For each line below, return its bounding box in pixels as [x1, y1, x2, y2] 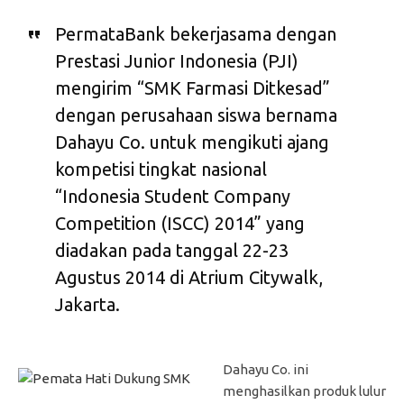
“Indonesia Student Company [54, 185, 290, 207]
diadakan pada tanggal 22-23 [54, 239, 289, 261]
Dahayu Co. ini [222, 361, 308, 377]
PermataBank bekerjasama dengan [54, 23, 336, 44]
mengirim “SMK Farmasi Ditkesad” [54, 77, 330, 98]
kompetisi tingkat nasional [54, 158, 267, 179]
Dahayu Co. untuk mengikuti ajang [54, 131, 329, 152]
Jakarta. [54, 293, 120, 315]
